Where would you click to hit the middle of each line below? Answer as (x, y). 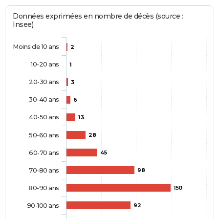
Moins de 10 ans (36, 47)
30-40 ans (44, 99)
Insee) (23, 25)
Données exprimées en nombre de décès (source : (98, 16)
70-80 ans (44, 170)
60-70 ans (44, 153)
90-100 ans (43, 206)
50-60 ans (44, 135)
